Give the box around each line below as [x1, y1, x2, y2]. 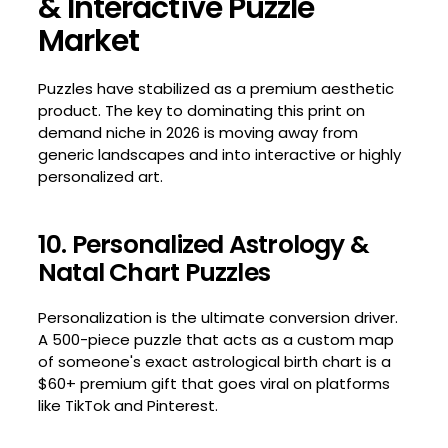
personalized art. [37, 165, 163, 187]
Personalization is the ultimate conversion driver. [37, 306, 398, 328]
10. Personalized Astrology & [37, 226, 370, 262]
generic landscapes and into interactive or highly [37, 143, 401, 165]
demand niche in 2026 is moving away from [37, 121, 358, 143]
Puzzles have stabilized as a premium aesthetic [37, 77, 394, 99]
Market [37, 19, 140, 62]
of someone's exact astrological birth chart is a [37, 350, 391, 372]
